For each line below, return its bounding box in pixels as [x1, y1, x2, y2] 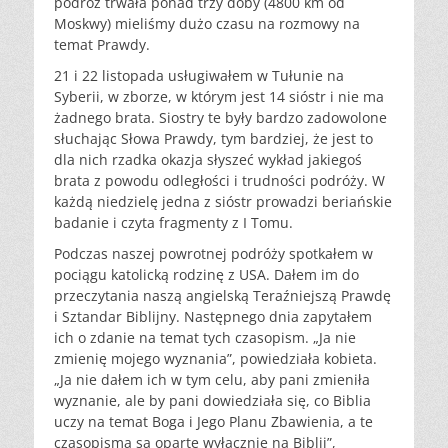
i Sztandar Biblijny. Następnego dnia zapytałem [54, 306, 372, 326]
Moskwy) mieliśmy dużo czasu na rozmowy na [54, 13, 360, 33]
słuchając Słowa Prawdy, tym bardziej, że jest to [54, 128, 373, 148]
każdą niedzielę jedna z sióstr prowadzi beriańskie [54, 191, 392, 211]
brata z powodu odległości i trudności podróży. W [54, 170, 385, 190]
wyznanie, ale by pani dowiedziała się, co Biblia [54, 390, 371, 410]
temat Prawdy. [54, 34, 150, 54]
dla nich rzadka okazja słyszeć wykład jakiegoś [54, 149, 362, 169]
